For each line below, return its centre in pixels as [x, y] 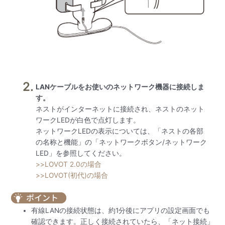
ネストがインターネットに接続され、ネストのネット [120, 109]
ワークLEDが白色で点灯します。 [88, 120]
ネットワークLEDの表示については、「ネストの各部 [120, 131]
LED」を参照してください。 [81, 153]
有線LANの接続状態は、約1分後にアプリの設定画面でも [121, 211]
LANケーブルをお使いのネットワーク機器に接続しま [120, 87]
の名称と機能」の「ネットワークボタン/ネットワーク [122, 142]
